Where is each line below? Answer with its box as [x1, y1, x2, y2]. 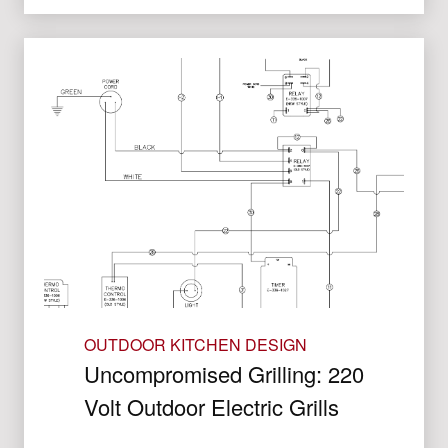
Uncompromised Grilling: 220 [84, 358, 364, 390]
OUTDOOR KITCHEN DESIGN [84, 333, 307, 357]
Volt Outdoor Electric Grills [84, 391, 339, 423]
